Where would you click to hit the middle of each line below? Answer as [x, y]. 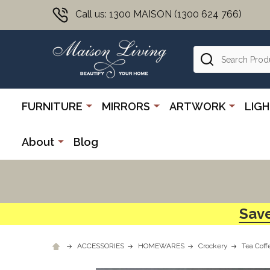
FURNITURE [52, 106]
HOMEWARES [161, 246]
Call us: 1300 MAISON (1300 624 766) [159, 14]
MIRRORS [126, 106]
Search [209, 52]
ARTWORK [197, 106]
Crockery [213, 246]
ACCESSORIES [101, 246]
